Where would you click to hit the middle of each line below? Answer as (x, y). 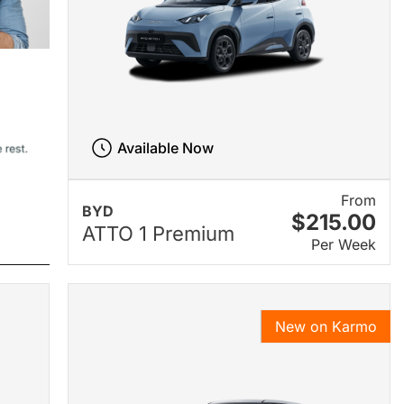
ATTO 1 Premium (158, 233)
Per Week (343, 245)
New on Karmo (326, 327)
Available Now (166, 148)
